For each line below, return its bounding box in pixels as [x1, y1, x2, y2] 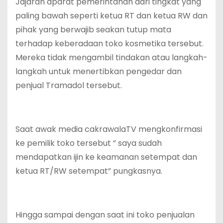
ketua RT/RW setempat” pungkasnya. [15, 165, 162, 177]
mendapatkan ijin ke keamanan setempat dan [15, 151, 197, 163]
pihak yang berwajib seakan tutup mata [15, 24, 171, 36]
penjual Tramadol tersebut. [15, 80, 122, 92]
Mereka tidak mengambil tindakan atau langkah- [15, 52, 208, 64]
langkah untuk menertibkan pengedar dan [15, 66, 182, 78]
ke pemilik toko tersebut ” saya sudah [15, 137, 162, 149]
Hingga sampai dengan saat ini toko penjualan [15, 209, 195, 221]
